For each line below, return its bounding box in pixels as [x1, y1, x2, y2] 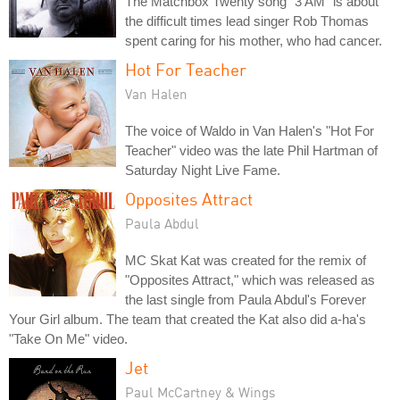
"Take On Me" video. [9, 330, 128, 346]
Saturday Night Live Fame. [125, 162, 280, 178]
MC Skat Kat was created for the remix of [125, 252, 366, 268]
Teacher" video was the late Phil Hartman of [125, 142, 378, 158]
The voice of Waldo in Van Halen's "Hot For [125, 122, 374, 138]
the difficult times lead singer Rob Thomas [125, 12, 369, 29]
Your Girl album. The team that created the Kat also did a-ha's [9, 311, 366, 327]
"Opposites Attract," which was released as [125, 271, 375, 287]
